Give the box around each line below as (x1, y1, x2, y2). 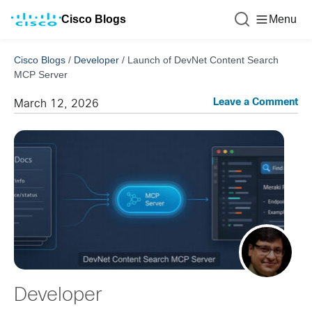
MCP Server (14, 69, 68, 80)
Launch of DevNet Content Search (127, 54, 279, 65)
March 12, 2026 (14, 99, 99, 109)
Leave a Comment (213, 98, 298, 107)
